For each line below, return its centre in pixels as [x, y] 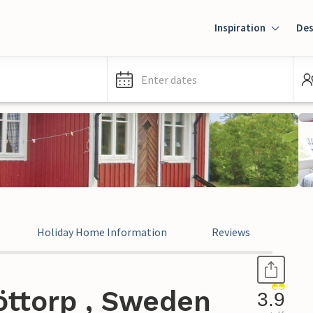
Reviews [231, 232]
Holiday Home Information [102, 232]
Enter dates [169, 80]
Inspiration [240, 28]
